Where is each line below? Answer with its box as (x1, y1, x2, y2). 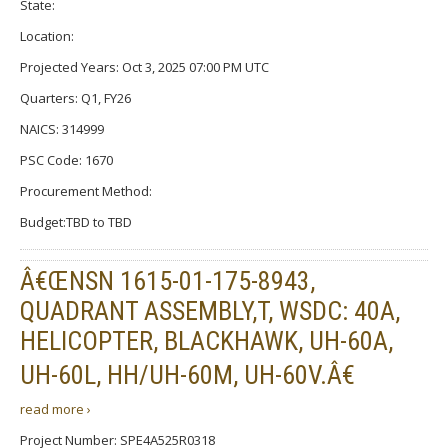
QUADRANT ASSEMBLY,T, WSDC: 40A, (20, 295, 400, 326)
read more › (20, 399, 91, 418)
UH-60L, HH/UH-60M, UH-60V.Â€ (20, 359, 355, 390)
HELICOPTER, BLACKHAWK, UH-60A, (20, 325, 393, 356)
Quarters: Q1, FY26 (20, 88, 131, 107)
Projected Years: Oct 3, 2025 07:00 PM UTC (20, 57, 269, 76)
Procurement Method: (20, 181, 152, 200)
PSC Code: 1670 (20, 150, 113, 169)
